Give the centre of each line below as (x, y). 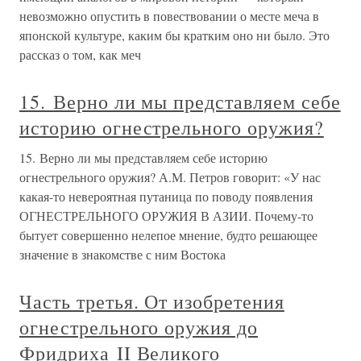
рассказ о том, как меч (80, 54)
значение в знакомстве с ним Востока (122, 254)
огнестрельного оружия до (139, 327)
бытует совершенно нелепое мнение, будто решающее (168, 235)
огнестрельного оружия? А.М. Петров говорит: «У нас (170, 177)
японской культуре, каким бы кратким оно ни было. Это (174, 35)
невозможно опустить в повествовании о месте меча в (169, 16)
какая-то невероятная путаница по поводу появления (166, 196)
